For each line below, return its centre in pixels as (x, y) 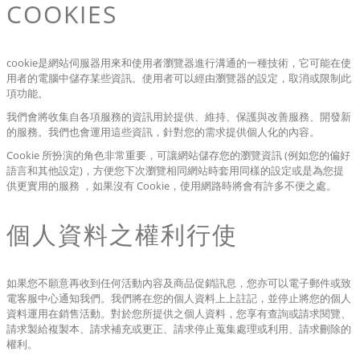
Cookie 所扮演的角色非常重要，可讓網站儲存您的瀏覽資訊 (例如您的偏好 (178, 155)
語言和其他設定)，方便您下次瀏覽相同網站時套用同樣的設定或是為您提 (175, 170)
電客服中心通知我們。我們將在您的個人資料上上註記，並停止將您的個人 (179, 298)
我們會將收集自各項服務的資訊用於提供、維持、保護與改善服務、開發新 (179, 117)
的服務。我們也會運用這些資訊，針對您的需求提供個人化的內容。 (163, 132)
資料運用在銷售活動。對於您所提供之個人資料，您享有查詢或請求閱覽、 (179, 313)
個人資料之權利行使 (122, 234)
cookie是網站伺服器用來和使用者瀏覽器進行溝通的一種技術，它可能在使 (179, 63)
